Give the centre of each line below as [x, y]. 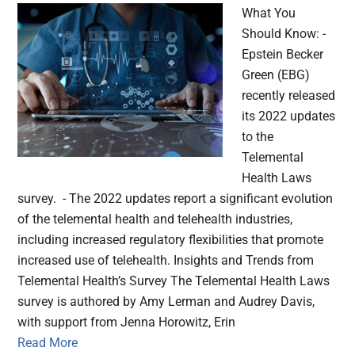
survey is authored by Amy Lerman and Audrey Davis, [166, 302]
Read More [48, 343]
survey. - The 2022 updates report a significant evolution [176, 199]
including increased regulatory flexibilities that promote [171, 240]
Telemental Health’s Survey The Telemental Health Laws [174, 281]
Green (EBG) [276, 75]
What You [269, 13]
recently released [289, 96]
